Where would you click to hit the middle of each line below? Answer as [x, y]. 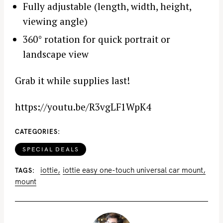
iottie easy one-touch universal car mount [133, 170]
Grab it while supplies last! [72, 81]
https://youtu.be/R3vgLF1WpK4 [83, 107]
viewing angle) [55, 21]
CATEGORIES [36, 132]
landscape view [56, 54]
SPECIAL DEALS [51, 149]
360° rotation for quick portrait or [96, 39]
